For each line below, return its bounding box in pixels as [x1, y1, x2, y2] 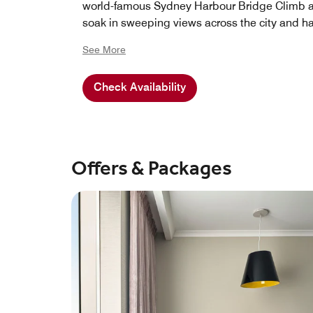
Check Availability [94, 80, 186, 94]
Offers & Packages [71, 153, 232, 185]
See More [82, 44, 126, 56]
